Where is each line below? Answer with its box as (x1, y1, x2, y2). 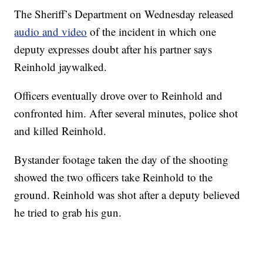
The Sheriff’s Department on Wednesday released (14, 6, 234, 22)
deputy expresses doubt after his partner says (14, 42, 213, 57)
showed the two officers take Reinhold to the (14, 170, 213, 185)
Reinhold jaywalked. (14, 59, 107, 75)
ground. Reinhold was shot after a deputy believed (14, 187, 241, 203)
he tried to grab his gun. (14, 205, 122, 220)
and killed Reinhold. (14, 123, 107, 139)
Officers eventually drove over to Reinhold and (14, 88, 223, 103)
